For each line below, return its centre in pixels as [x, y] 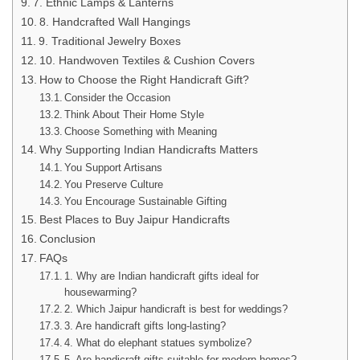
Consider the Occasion [118, 97]
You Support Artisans [114, 167]
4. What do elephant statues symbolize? [158, 342]
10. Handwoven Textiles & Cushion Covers [147, 60]
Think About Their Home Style [135, 114]
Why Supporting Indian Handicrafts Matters [148, 149]
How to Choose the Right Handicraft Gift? [144, 79]
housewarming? [101, 292]
